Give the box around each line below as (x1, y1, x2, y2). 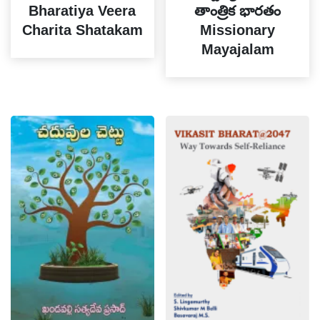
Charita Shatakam (21, 21, 143, 38)
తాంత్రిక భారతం (194, 2, 281, 19)
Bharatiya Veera (29, 2, 136, 19)
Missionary (200, 21, 276, 38)
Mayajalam (201, 41, 274, 57)
